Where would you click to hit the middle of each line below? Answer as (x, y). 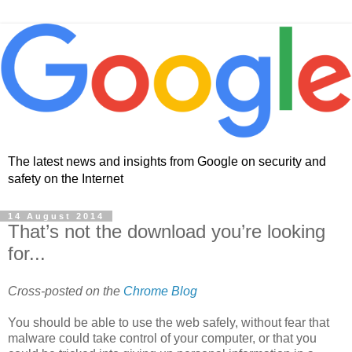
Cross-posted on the (66, 291)
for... (27, 254)
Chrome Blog (160, 291)
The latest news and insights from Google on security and (167, 162)
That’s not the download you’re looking (167, 232)
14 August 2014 (56, 216)
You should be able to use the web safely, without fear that (169, 323)
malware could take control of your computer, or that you (162, 339)
